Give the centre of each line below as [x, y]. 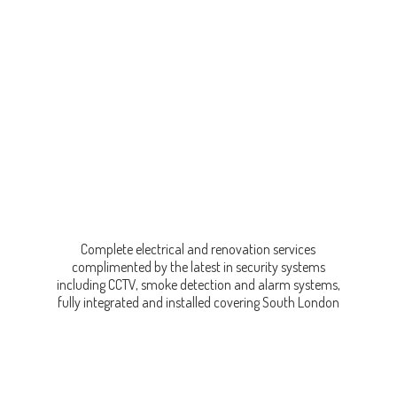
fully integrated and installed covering [160, 303]
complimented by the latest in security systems [198, 267]
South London [300, 303]
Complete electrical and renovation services [198, 249]
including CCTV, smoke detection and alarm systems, [198, 285]
